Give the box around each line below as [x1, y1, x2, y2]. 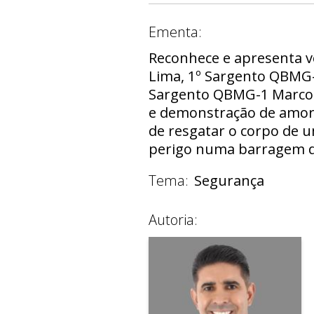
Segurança [194, 170, 264, 190]
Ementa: [149, 22, 202, 41]
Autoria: [149, 210, 198, 229]
